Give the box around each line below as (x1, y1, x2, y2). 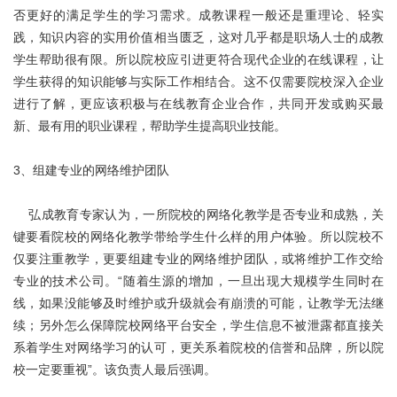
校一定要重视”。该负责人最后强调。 (13, 362, 216, 377)
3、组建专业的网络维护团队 (13, 163, 169, 177)
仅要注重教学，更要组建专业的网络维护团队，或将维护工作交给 (13, 252, 384, 266)
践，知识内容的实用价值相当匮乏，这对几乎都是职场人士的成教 (13, 30, 384, 44)
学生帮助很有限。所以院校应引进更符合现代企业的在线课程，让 (13, 52, 384, 66)
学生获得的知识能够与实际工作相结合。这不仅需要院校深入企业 (13, 74, 384, 89)
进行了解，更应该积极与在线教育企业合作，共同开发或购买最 (13, 97, 384, 111)
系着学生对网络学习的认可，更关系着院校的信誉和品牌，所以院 (13, 340, 384, 354)
